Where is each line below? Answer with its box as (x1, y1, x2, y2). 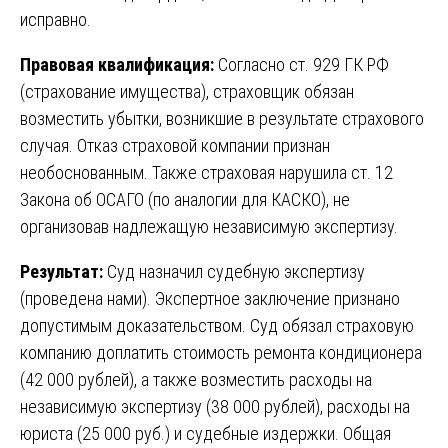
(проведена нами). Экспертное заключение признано (20, 287, 400, 309)
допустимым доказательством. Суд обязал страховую (20, 314, 414, 336)
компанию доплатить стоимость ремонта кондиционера (20, 341, 422, 363)
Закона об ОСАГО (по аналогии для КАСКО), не (20, 188, 350, 210)
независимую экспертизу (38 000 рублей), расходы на (20, 395, 410, 417)
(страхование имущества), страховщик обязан (20, 80, 354, 102)
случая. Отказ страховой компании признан (20, 134, 330, 156)
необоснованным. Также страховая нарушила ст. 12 (20, 161, 393, 183)
